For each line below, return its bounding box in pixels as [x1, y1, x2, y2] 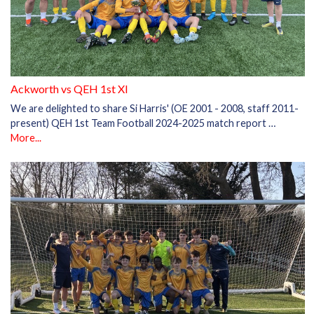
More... [11, 132, 41, 144]
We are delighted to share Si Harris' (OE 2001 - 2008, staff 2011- [11, 102, 299, 115]
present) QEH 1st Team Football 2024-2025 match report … [11, 117, 275, 130]
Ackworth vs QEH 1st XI [11, 82, 128, 96]
